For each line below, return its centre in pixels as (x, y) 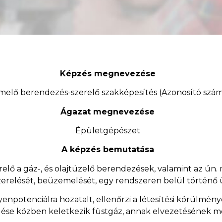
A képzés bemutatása (108, 150)
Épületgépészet (108, 131)
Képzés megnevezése (108, 73)
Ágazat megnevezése (108, 111)
